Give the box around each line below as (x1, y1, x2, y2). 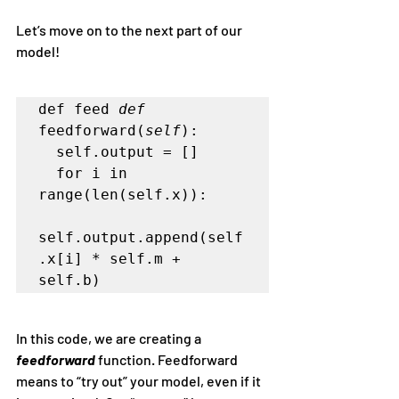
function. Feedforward (98, 350, 240, 368)
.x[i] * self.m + (38, 249, 181, 267)
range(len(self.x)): (38, 185, 208, 203)
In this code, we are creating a (16, 329, 204, 346)
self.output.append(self (38, 228, 243, 246)
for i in (38, 164, 56, 182)
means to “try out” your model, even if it (16, 371, 264, 389)
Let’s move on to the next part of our (16, 20, 245, 38)
